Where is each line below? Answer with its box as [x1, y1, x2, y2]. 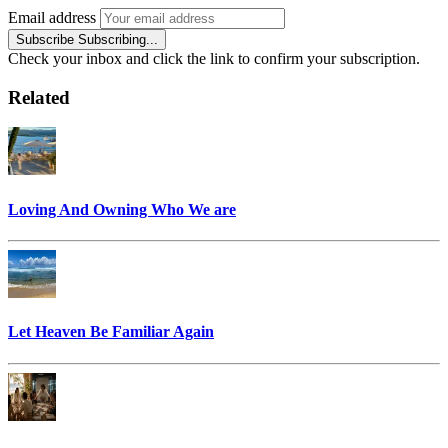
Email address [8, 9, 96, 26]
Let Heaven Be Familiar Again [8, 323, 214, 341]
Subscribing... [78, 32, 158, 47]
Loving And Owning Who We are [8, 200, 236, 218]
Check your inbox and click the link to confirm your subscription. [8, 50, 420, 67]
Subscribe [16, 32, 74, 47]
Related [8, 86, 70, 108]
